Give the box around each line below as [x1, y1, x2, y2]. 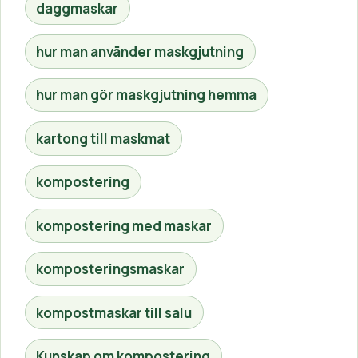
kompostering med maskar [36, 216, 213, 235]
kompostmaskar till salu [36, 303, 193, 322]
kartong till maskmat [36, 129, 171, 148]
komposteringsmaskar [36, 260, 185, 279]
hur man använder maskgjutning [36, 42, 245, 62]
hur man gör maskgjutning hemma [36, 86, 257, 105]
